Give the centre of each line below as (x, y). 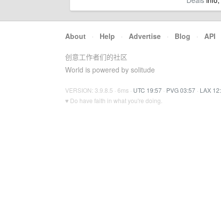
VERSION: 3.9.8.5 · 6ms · (99, 90)
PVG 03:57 (181, 90)
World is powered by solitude (110, 70)
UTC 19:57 (147, 90)
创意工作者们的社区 (96, 57)
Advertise (145, 36)
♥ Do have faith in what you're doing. (114, 100)
